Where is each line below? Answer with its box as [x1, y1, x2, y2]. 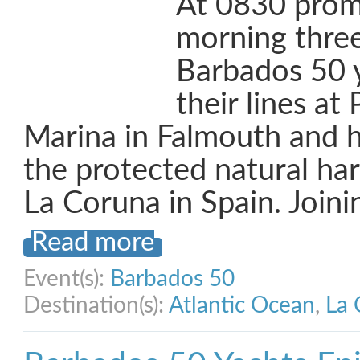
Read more [31, 230, 154, 256]
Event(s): [23, 268, 110, 290]
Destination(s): [23, 294, 169, 317]
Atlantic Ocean [169, 294, 315, 317]
